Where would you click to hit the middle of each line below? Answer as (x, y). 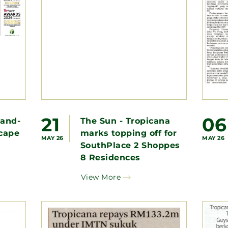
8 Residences (110, 157)
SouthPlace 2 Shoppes (130, 145)
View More (101, 177)
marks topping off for (129, 133)
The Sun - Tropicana (125, 121)
